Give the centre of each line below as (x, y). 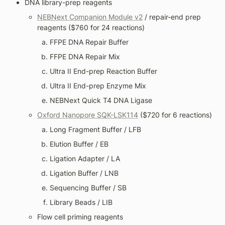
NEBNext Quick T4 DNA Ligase (101, 100)
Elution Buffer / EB (79, 144)
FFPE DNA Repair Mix (85, 56)
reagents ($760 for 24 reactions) (91, 27)
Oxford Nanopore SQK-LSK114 (88, 115)
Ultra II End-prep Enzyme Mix (98, 85)
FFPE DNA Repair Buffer (89, 42)
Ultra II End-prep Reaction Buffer (103, 71)
